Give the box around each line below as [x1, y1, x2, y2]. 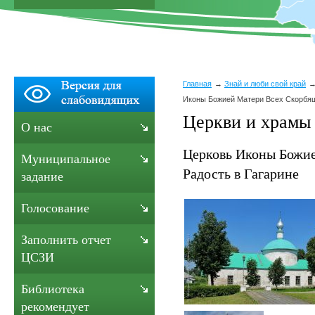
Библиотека [21, 282, 84, 296]
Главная [183, 79, 212, 88]
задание [21, 169, 63, 184]
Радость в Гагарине [183, 165, 299, 181]
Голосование [21, 201, 89, 215]
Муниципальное [21, 152, 110, 166]
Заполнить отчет [21, 233, 111, 247]
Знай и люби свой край [224, 79, 306, 88]
